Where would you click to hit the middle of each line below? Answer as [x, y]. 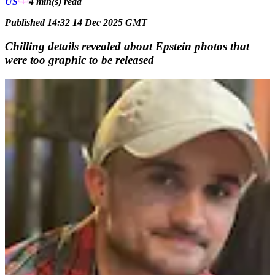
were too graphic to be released [79, 60]
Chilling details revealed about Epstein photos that [127, 46]
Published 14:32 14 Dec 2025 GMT [76, 23]
